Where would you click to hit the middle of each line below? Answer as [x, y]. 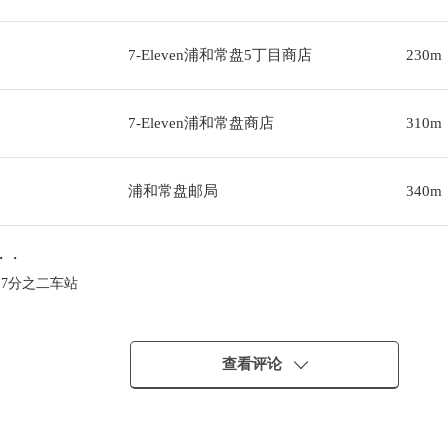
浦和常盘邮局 [172, 191]
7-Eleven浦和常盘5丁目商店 [219, 55]
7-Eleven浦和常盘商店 [200, 123]
